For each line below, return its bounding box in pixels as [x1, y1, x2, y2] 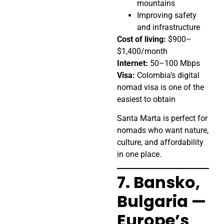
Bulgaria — [117, 189, 206, 212]
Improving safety [137, 10, 196, 20]
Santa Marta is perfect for [117, 113, 207, 123]
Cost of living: [117, 34, 166, 44]
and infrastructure [137, 22, 200, 32]
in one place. [117, 149, 161, 159]
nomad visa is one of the [117, 82, 204, 92]
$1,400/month [117, 46, 167, 56]
